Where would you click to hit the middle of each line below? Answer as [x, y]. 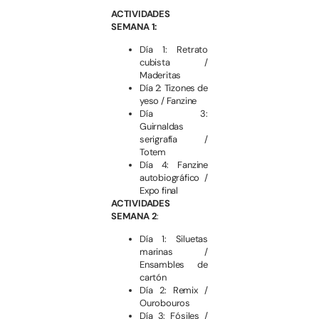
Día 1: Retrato [174, 49]
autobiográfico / [174, 177]
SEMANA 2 [134, 216]
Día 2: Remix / [174, 291]
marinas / [174, 252]
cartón [153, 278]
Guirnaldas [162, 126]
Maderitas [161, 75]
